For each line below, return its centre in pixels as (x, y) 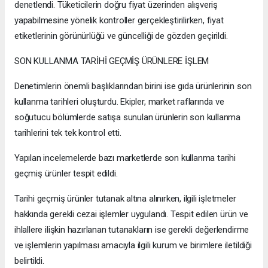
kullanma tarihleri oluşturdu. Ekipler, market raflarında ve (119, 102)
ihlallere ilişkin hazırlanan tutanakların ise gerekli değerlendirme (132, 230)
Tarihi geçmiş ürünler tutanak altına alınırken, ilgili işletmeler (125, 199)
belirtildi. (29, 261)
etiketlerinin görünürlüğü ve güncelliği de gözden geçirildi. (121, 36)
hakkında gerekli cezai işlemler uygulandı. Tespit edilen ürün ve (131, 214)
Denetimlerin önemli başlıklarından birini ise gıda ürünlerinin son (133, 86)
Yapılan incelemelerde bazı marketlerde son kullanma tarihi (125, 158)
